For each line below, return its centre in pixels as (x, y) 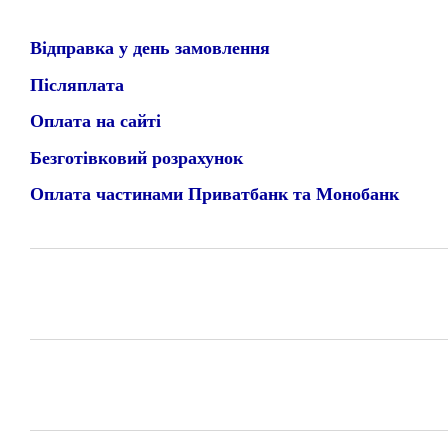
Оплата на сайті (95, 121)
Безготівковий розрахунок (136, 157)
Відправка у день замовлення (150, 48)
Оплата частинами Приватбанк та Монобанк (214, 193)
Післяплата (77, 84)
